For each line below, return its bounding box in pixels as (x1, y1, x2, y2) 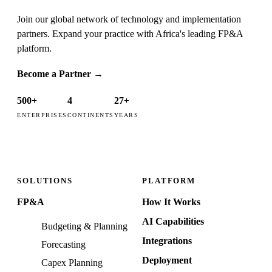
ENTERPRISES (17, 111, 67, 118)
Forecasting (41, 239, 86, 250)
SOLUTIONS (17, 177, 73, 186)
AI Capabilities (142, 216, 204, 227)
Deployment (142, 255, 192, 266)
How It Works (142, 197, 200, 208)
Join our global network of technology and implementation (17, 13, 241, 24)
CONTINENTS (67, 111, 114, 118)
